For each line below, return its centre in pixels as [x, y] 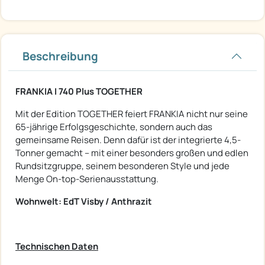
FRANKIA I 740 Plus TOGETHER [79, 91]
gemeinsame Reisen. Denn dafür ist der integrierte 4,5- [128, 140]
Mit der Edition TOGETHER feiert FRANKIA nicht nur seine [132, 114]
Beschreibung [60, 56]
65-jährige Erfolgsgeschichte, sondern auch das [114, 127]
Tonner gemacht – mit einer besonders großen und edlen [132, 153]
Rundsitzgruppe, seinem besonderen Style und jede [122, 166]
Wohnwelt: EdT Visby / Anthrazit [84, 201]
